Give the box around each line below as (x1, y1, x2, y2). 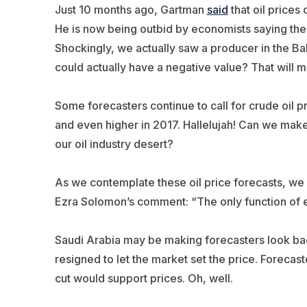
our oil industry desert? (54, 136, 173, 151)
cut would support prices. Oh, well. (54, 271, 233, 285)
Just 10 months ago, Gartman (54, 2, 207, 16)
